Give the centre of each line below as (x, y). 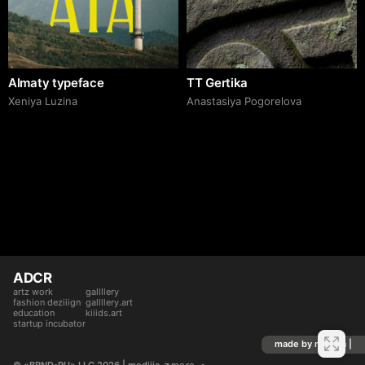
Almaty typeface (56, 82)
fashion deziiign (47, 302)
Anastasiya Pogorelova (244, 101)
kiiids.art (104, 313)
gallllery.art (109, 302)
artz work (33, 292)
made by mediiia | (313, 344)
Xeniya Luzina (43, 101)
